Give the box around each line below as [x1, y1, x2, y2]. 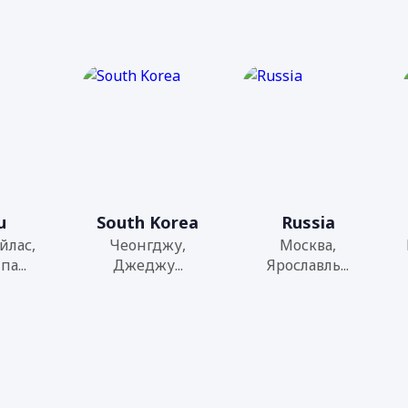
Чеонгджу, [109, 235, 187, 255]
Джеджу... [112, 255, 183, 275]
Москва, [280, 235, 337, 255]
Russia [280, 211, 335, 233]
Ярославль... [267, 255, 350, 275]
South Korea [97, 211, 199, 233]
